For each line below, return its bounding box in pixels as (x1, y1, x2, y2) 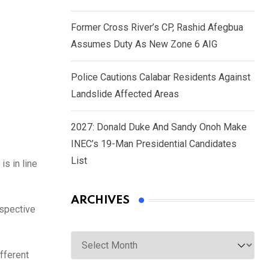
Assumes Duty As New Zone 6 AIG (71, 38, 217, 50)
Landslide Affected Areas (71, 88, 179, 100)
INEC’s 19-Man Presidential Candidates (71, 138, 237, 150)
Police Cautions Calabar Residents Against (71, 71, 250, 83)
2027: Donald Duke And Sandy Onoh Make (71, 121, 247, 133)
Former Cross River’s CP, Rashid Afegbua (71, 22, 243, 34)
